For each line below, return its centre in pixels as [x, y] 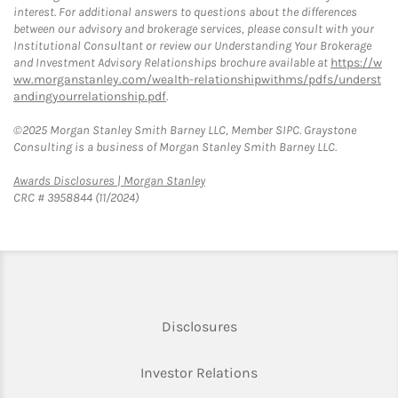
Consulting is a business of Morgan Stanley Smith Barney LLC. [175, 147]
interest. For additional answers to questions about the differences [185, 12]
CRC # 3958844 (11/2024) [76, 198]
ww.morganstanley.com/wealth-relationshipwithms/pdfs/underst [197, 80]
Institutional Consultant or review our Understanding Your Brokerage [192, 46]
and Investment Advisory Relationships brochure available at [172, 63]
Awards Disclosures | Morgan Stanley [109, 181]
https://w [356, 63]
